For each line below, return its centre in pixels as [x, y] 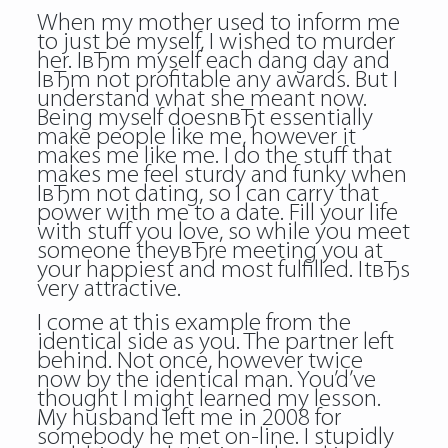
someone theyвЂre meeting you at [209, 251]
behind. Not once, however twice [199, 361]
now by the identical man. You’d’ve [206, 380]
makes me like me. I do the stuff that [214, 156]
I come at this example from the [193, 323]
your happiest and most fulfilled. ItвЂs [223, 270]
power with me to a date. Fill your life [217, 213]
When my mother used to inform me [218, 23]
